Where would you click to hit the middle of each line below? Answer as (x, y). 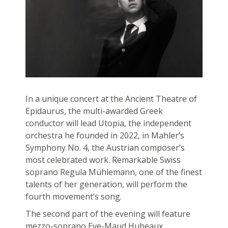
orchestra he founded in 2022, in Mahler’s (105, 136)
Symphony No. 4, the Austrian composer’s (105, 148)
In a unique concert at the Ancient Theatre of (111, 99)
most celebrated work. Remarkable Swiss (103, 160)
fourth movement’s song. (73, 197)
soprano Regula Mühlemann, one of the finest (113, 172)
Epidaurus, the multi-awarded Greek (94, 111)
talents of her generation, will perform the (106, 184)
